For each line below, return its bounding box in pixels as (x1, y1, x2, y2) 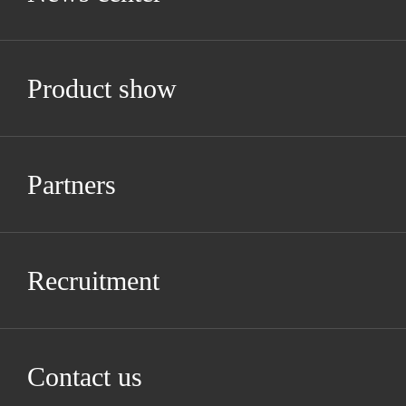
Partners (27, 169, 116, 199)
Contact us (27, 362, 142, 391)
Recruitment (27, 266, 159, 295)
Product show (27, 73, 177, 103)
